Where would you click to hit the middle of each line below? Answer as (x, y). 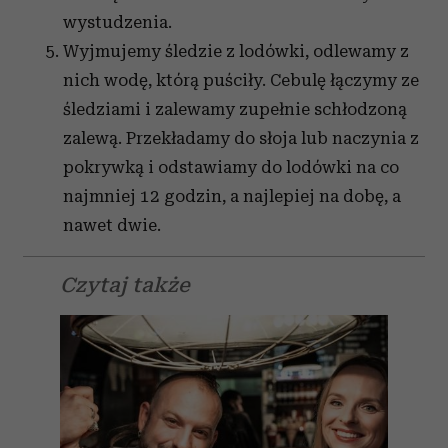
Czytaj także (125, 285)
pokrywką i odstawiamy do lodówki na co (231, 167)
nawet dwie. (112, 225)
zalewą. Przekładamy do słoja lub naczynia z (241, 138)
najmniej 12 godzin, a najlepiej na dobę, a (232, 196)
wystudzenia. (117, 22)
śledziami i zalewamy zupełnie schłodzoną (235, 109)
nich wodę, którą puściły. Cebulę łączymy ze (241, 80)
